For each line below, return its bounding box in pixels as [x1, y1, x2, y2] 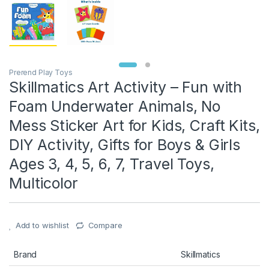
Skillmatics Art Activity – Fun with [9, 78, 243, 97]
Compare [88, 220, 122, 231]
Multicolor [9, 174, 78, 193]
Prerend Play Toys [9, 68, 73, 77]
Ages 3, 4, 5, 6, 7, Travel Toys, [9, 155, 214, 174]
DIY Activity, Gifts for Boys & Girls [9, 136, 240, 154]
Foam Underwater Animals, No [9, 97, 221, 116]
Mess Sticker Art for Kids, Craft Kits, [9, 116, 260, 135]
